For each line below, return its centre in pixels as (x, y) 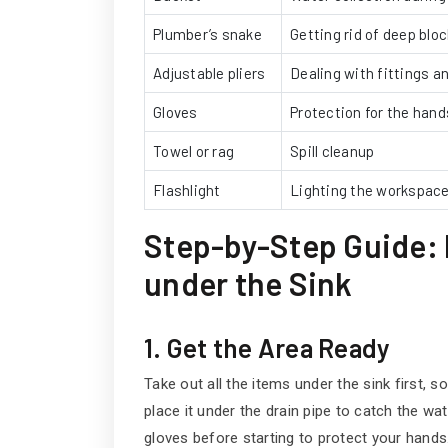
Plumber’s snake (207, 33)
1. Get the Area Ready (267, 347)
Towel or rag (193, 150)
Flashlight (187, 189)
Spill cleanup (332, 150)
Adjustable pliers (209, 72)
